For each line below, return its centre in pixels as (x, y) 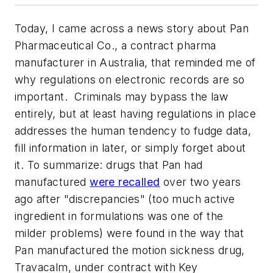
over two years (200, 182)
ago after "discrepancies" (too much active (125, 199)
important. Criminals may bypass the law (121, 97)
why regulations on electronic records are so (130, 80)
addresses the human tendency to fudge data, (133, 131)
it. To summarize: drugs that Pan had (109, 165)
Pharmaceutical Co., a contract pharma (115, 45)
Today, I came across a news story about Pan (132, 28)
